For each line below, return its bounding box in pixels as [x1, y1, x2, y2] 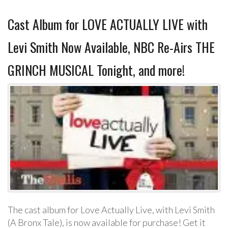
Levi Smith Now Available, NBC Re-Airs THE [8, 37, 215, 57]
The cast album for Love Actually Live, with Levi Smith [8, 204, 215, 215]
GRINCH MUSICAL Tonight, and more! [8, 60, 185, 80]
